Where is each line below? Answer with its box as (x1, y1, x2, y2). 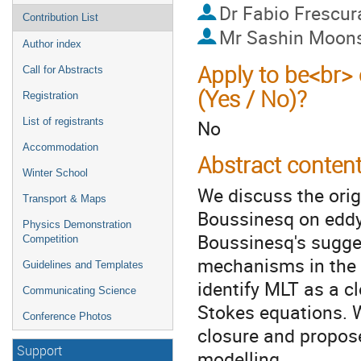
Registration (23, 89, 78, 102)
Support (17, 342, 62, 359)
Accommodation (23, 141, 98, 153)
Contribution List (23, 11, 98, 23)
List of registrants (23, 115, 104, 127)
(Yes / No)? (197, 83, 307, 114)
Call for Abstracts (23, 64, 103, 76)
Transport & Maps (23, 193, 106, 205)
